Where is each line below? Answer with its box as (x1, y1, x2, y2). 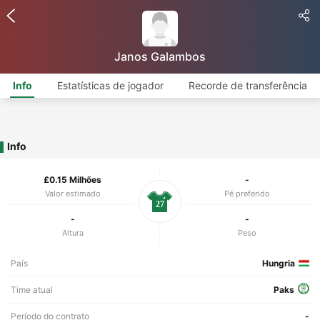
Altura (61, 228, 84, 238)
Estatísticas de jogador (56, 79, 164, 91)
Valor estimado (44, 189, 101, 199)
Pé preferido (224, 189, 270, 199)
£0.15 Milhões (44, 174, 101, 185)
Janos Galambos (114, 49, 206, 64)
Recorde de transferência (189, 79, 308, 91)
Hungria (262, 258, 295, 269)
